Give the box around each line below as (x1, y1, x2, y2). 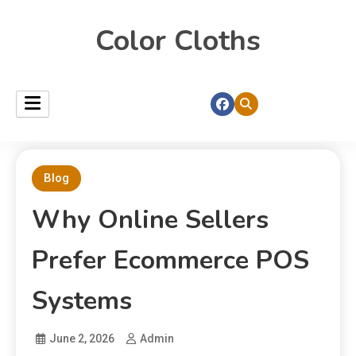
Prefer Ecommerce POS (32, 243, 309, 277)
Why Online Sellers (32, 203, 269, 237)
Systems (32, 284, 132, 318)
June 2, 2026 (49, 332, 114, 345)
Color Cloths (95, 21, 261, 60)
